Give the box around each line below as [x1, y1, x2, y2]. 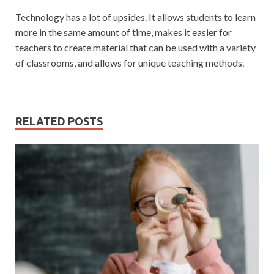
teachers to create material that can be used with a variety [15, 41, 256, 53]
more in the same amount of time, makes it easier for [15, 26, 232, 38]
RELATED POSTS [15, 114, 103, 127]
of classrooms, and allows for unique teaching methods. [15, 56, 244, 68]
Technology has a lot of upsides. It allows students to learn [15, 10, 256, 23]
